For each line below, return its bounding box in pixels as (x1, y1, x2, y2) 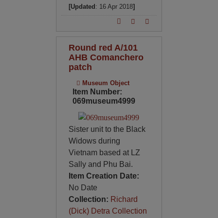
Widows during (68, 136, 120, 145)
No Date (68, 183, 97, 192)
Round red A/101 (68, 42, 138, 53)
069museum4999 (72, 96, 135, 105)
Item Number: (72, 87, 122, 96)
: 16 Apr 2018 (95, 2, 133, 10)
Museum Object (80, 79, 129, 87)
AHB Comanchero (68, 52, 144, 62)
